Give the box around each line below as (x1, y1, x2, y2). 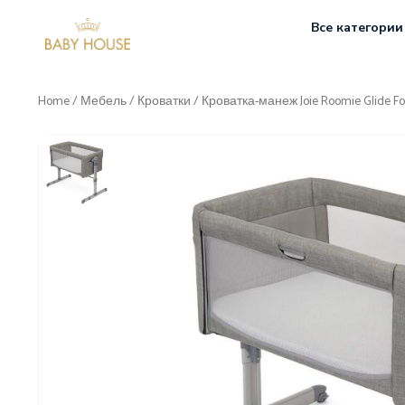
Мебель (80, 91, 127, 112)
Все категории (310, 18, 403, 36)
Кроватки (137, 91, 191, 112)
